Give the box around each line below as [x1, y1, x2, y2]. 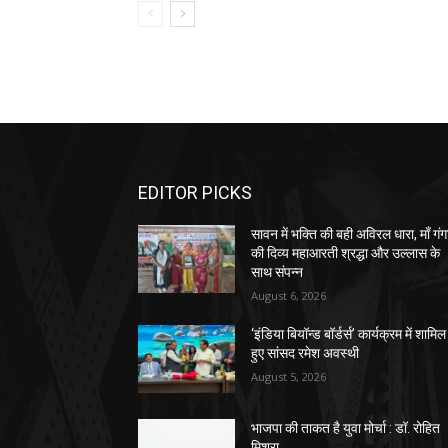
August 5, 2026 [251, 369, 327, 385]
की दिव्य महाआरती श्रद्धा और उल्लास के [251, 245, 441, 262]
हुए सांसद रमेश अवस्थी [251, 345, 360, 362]
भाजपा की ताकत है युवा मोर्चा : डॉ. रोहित [251, 420, 441, 437]
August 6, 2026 [251, 288, 327, 304]
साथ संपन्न [251, 264, 304, 281]
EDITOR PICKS [138, 182, 252, 204]
